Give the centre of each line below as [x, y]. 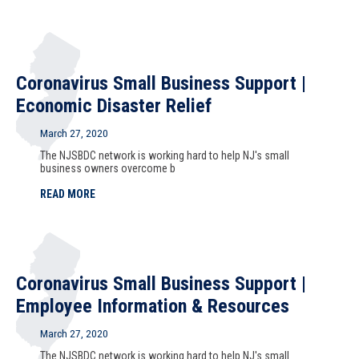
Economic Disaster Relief [114, 106]
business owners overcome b [108, 168]
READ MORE [68, 194]
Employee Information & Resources [153, 306]
